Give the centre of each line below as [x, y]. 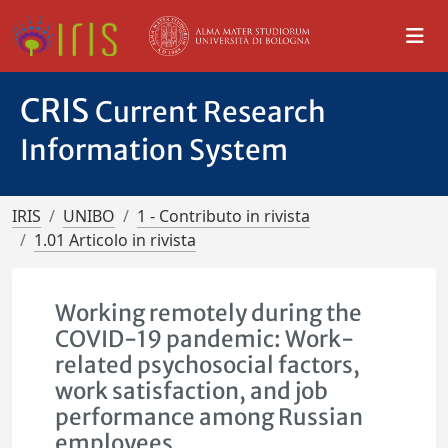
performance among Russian [209, 417]
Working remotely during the [209, 313]
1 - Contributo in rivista [223, 216]
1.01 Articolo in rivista [115, 240]
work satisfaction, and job [192, 391]
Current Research [210, 112]
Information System [154, 150]
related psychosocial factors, [208, 365]
